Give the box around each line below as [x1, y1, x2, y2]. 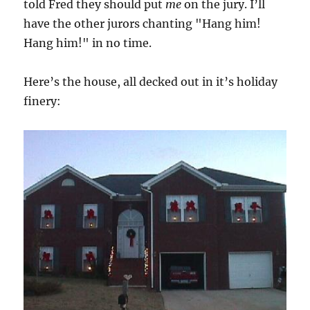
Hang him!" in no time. [24, 36, 152, 50]
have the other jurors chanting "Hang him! [24, 17, 262, 30]
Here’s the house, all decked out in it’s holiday [24, 75, 278, 89]
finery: [24, 94, 62, 108]
